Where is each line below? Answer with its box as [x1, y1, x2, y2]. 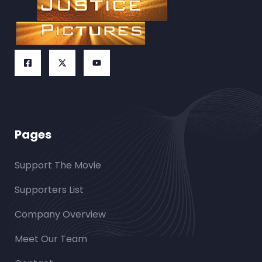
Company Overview [15, 208, 106, 221]
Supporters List [15, 183, 84, 196]
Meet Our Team [15, 232, 87, 246]
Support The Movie [15, 158, 101, 172]
